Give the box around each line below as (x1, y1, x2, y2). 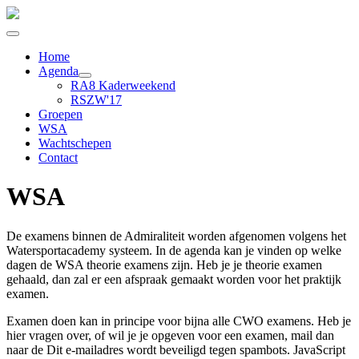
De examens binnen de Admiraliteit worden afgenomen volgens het (6, 228, 346, 243)
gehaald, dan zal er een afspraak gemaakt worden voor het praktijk (6, 272, 341, 286)
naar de (6, 342, 46, 357)
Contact (38, 151, 78, 164)
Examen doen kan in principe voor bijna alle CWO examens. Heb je (6, 313, 351, 328)
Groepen (38, 107, 83, 121)
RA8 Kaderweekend (71, 79, 175, 92)
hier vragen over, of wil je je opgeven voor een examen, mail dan (6, 328, 334, 342)
